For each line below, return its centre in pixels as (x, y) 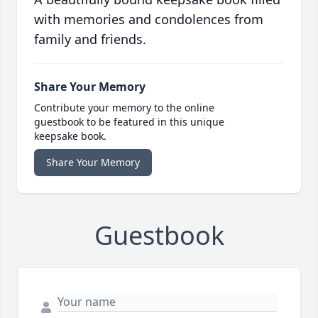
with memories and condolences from (149, 20)
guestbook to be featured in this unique (129, 122)
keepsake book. (70, 136)
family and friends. (90, 39)
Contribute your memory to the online (124, 108)
